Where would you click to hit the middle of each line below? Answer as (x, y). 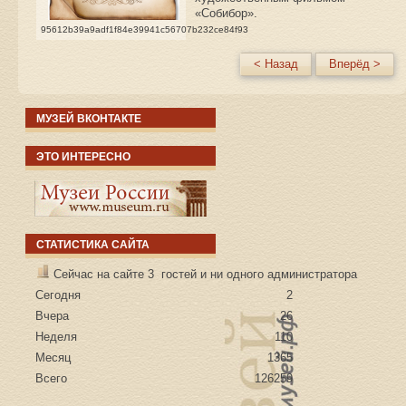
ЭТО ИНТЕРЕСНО (84, 157)
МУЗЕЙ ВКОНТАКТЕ (89, 119)
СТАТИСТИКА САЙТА (93, 245)
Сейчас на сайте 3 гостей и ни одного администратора (204, 275)
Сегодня (58, 295)
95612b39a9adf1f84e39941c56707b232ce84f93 (145, 30)
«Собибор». (226, 14)
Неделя (57, 337)
